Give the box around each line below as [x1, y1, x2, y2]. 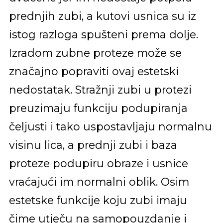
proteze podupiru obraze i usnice [8, 156, 188, 170]
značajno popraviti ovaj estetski [8, 64, 179, 78]
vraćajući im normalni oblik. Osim [8, 175, 189, 188]
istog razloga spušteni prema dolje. [8, 27, 198, 41]
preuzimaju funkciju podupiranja [8, 101, 188, 114]
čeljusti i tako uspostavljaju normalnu [8, 119, 212, 133]
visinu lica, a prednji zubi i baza [8, 138, 177, 151]
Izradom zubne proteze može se [8, 46, 182, 59]
